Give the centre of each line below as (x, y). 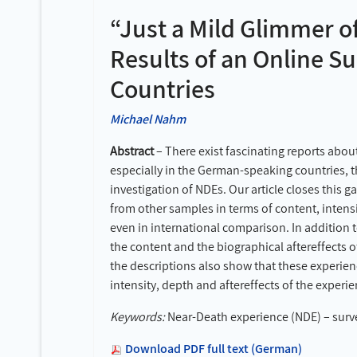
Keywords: (137, 317)
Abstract (132, 151)
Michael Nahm (148, 119)
